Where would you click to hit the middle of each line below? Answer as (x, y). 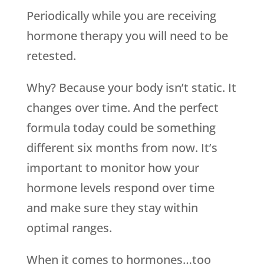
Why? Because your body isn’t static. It (131, 88)
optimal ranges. (69, 228)
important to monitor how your (113, 168)
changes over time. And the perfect (122, 108)
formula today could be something (121, 128)
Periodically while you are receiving (121, 16)
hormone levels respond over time (120, 188)
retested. (51, 56)
